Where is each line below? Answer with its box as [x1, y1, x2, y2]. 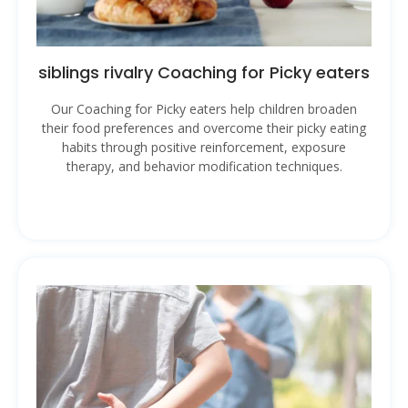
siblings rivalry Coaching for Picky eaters [38, 60, 370, 84]
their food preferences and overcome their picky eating [42, 118, 366, 137]
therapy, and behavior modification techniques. [66, 157, 342, 175]
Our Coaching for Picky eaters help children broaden [51, 99, 357, 117]
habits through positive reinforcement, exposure [62, 138, 346, 156]
